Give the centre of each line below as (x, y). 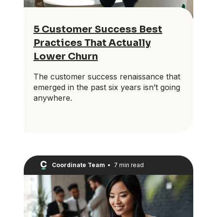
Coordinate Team (78, 165)
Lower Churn (66, 56)
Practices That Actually (92, 43)
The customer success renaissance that (107, 76)
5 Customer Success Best (98, 29)
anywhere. (53, 98)
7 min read (129, 165)
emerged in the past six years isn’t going (107, 87)
